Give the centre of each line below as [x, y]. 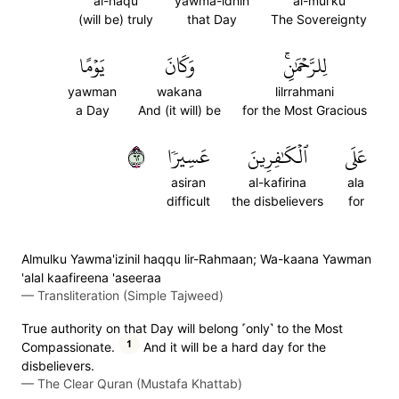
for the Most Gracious [305, 110]
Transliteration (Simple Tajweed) [130, 295]
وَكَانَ [179, 66]
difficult [188, 201]
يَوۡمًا [92, 66]
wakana [179, 91]
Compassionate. [68, 347]
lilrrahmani [305, 91]
